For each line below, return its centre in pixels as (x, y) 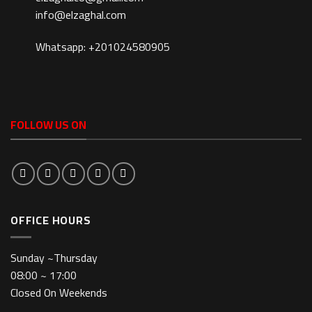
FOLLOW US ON (48, 124)
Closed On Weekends (59, 293)
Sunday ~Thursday (54, 258)
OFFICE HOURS (51, 220)
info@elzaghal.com (81, 14)
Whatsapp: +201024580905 (103, 46)
